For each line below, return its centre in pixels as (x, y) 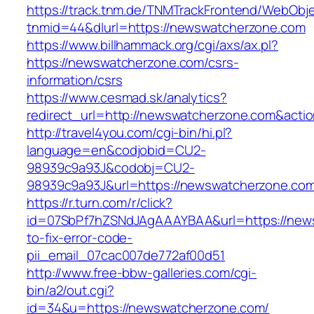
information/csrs (75, 80)
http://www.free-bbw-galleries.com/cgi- (142, 273)
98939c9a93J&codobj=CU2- (111, 168)
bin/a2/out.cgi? (70, 291)
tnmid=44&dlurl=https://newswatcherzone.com (166, 28)
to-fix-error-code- (80, 238)
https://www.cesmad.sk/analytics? (127, 98)
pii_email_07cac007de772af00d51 (126, 255)
